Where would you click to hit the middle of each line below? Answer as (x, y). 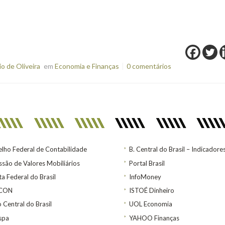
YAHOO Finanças (154, 218)
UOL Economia (151, 204)
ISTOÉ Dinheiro (152, 191)
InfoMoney (145, 177)
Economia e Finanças (87, 66)
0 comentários (149, 66)
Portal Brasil (147, 163)
